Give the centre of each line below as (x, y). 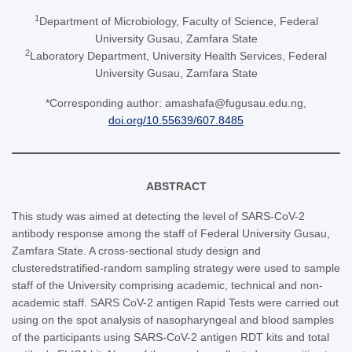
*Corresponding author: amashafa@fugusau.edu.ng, (176, 103)
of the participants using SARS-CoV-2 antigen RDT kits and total (170, 337)
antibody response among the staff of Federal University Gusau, (171, 233)
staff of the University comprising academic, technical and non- (167, 285)
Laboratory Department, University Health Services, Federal (178, 55)
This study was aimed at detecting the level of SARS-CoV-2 (158, 216)
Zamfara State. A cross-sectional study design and (136, 250)
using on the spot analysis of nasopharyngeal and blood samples (173, 319)
